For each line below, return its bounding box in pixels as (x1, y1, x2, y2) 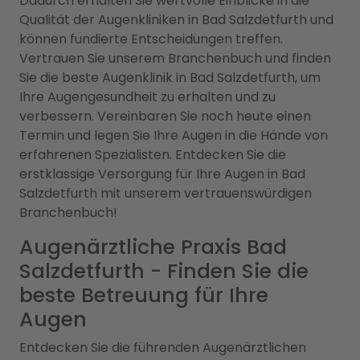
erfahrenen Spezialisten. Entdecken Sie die (19, 145, 286, 164)
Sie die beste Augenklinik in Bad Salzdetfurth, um (19, 67, 321, 87)
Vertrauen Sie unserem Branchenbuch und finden (19, 48, 331, 67)
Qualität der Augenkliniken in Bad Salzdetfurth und (19, 10, 333, 29)
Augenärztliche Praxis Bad (19, 232, 287, 261)
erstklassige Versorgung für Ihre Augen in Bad (19, 164, 305, 183)
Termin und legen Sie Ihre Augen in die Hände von (19, 125, 328, 145)
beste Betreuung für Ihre (19, 280, 268, 309)
